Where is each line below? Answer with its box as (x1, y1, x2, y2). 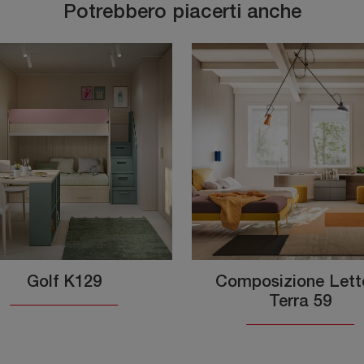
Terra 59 (269, 294, 331, 310)
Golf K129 (26, 275, 102, 290)
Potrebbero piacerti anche (63, 4, 301, 23)
